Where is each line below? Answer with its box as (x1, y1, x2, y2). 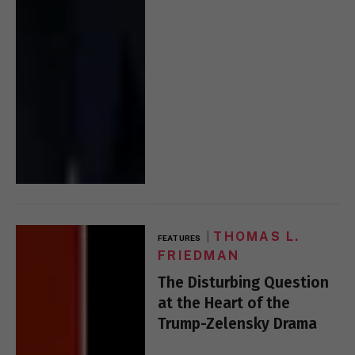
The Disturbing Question (158, 273, 330, 292)
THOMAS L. (213, 228, 300, 244)
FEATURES (158, 232, 200, 242)
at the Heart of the (158, 293, 291, 312)
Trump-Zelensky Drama (158, 314, 318, 333)
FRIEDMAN (158, 247, 240, 263)
